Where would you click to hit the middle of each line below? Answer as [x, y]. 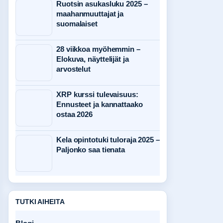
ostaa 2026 [75, 114]
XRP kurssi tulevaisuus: [97, 94]
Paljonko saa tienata [91, 150]
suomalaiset [77, 24]
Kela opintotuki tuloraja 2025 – [108, 140]
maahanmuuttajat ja [90, 14]
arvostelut [74, 69]
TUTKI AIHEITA [40, 202]
